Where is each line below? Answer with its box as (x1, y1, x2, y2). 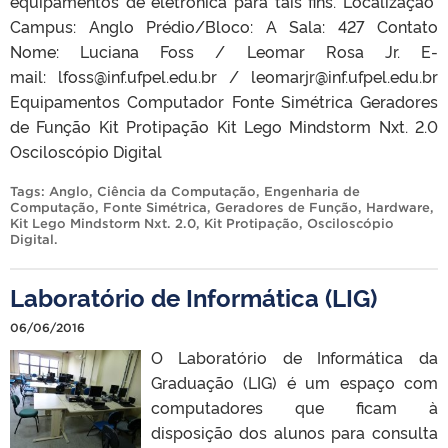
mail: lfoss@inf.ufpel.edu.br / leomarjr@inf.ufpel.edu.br (10, 65, 438, 88)
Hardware (366, 200, 430, 216)
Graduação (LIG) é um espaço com (150, 371, 438, 394)
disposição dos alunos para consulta (150, 421, 438, 444)
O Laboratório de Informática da (150, 346, 438, 369)
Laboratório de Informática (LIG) (10, 280, 377, 314)
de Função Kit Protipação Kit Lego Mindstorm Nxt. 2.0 (10, 115, 438, 138)
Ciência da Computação (97, 184, 256, 200)
